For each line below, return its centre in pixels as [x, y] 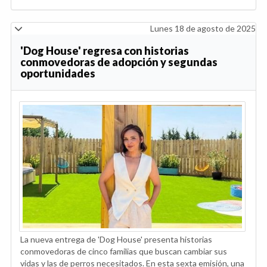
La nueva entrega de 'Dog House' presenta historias [116, 240]
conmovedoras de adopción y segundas [119, 62]
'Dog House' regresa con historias [105, 51]
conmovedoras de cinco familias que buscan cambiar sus [124, 252]
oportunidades [58, 74]
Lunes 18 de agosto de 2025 [203, 29]
